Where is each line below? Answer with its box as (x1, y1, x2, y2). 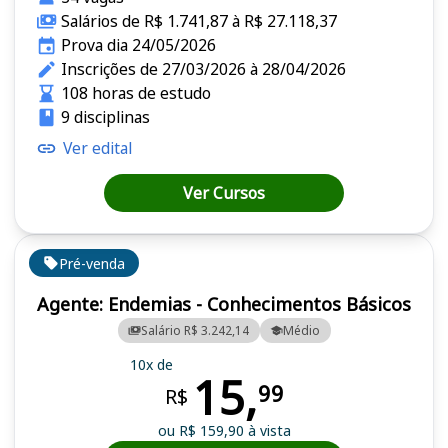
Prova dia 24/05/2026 (60, 34, 216, 57)
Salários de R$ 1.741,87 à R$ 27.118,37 (60, 10, 337, 33)
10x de (129, 354, 173, 374)
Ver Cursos (183, 182, 265, 205)
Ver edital (63, 137, 132, 160)
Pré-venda (59, 253, 125, 273)
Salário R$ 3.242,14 (141, 321, 249, 339)
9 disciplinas (60, 106, 150, 129)
